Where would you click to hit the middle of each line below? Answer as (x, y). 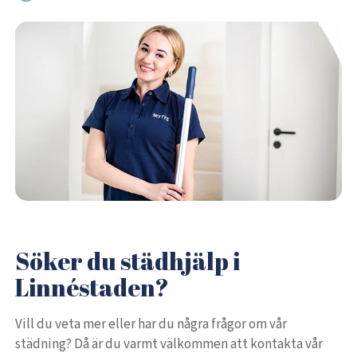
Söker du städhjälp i (128, 261)
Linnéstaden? (92, 288)
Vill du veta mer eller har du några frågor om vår (151, 325)
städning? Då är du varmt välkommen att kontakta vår (169, 345)
